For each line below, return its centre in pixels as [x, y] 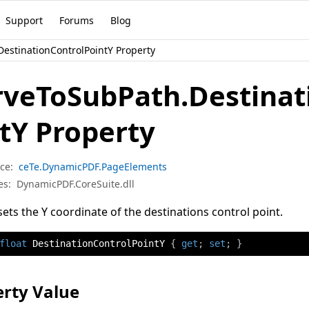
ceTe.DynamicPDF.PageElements [93, 166]
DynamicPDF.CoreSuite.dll [76, 183]
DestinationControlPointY [99, 243]
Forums [77, 20]
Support [24, 20]
